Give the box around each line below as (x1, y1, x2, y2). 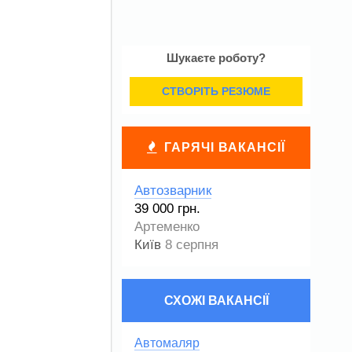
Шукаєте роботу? (167, 51, 266, 64)
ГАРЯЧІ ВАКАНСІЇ (164, 141, 285, 154)
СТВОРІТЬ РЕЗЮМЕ (162, 85, 270, 97)
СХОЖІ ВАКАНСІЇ (163, 293, 269, 307)
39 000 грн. (134, 201, 200, 216)
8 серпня (165, 237, 218, 252)
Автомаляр (134, 336, 200, 350)
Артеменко (134, 219, 200, 234)
